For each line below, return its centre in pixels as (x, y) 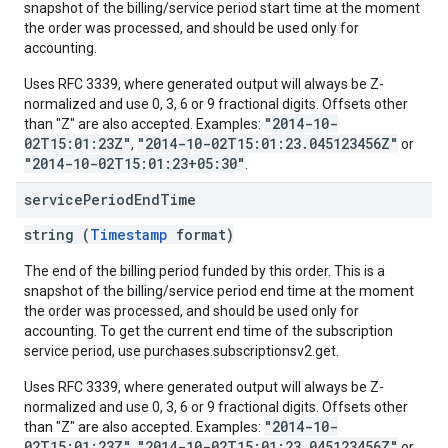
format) (201, 234)
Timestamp (129, 234)
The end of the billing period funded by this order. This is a (204, 271)
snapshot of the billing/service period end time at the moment (219, 291)
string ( (57, 234)
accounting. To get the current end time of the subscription (208, 331)
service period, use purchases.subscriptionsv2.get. (181, 351)
